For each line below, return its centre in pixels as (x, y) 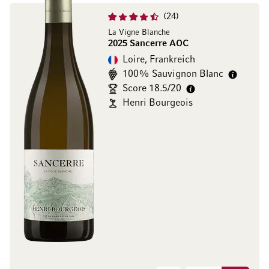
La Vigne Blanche (139, 33)
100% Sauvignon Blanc (173, 74)
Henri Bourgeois (158, 103)
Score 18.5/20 (152, 89)
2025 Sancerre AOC (148, 44)
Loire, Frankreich (159, 60)
